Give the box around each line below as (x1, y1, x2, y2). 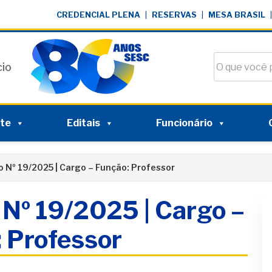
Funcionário (155, 117, 212, 129)
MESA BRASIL (208, 10, 265, 19)
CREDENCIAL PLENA (56, 10, 140, 19)
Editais (66, 117, 100, 129)
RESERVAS (152, 10, 197, 19)
